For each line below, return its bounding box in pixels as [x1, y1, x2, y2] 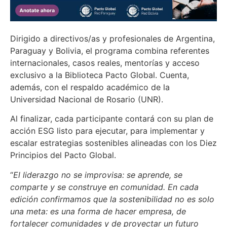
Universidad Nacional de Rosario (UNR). [10, 94, 163, 104]
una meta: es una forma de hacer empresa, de [10, 206, 186, 216]
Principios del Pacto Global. [10, 150, 116, 161]
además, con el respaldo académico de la [10, 82, 170, 92]
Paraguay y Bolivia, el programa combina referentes [10, 45, 209, 56]
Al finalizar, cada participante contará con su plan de [10, 113, 213, 124]
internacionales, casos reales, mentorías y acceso [10, 57, 200, 68]
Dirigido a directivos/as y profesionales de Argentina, [10, 33, 215, 44]
